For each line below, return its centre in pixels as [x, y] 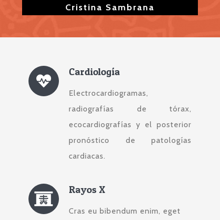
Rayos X [87, 190]
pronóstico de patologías [130, 140]
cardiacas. [87, 156]
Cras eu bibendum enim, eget [125, 211]
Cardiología [95, 72]
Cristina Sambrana [110, 8]
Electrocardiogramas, [109, 93]
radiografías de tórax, [130, 109]
